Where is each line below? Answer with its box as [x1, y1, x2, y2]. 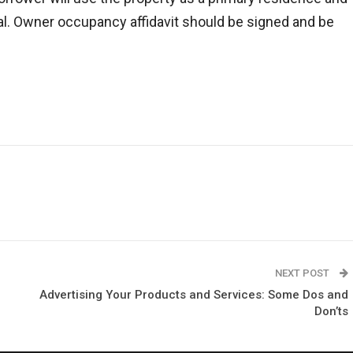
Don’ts [314, 304, 348, 318]
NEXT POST [275, 267, 332, 279]
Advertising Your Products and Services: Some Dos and [39, 288, 348, 302]
